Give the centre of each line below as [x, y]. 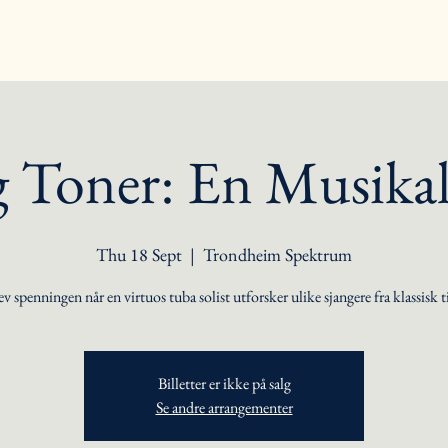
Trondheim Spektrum [277, 254]
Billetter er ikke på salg [224, 383]
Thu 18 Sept [139, 254]
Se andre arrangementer [224, 407]
